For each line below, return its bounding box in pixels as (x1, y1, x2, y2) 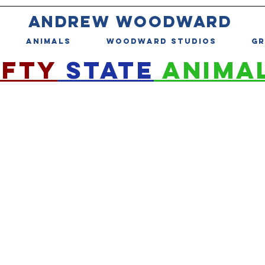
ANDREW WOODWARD (28, 11, 232, 31)
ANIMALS (26, 37, 71, 46)
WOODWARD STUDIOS (106, 37, 216, 46)
